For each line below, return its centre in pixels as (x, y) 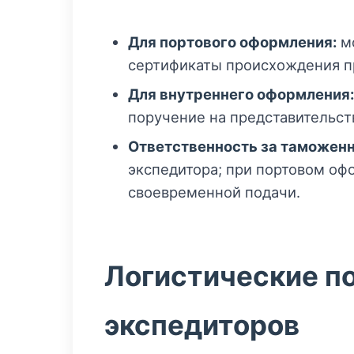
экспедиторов (202, 325)
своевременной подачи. (214, 192)
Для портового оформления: (232, 42)
